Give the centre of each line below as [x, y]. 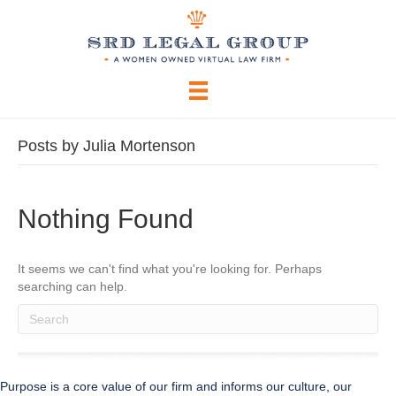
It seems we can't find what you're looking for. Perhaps [170, 268]
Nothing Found [106, 218]
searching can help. [72, 286]
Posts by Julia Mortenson [107, 145]
